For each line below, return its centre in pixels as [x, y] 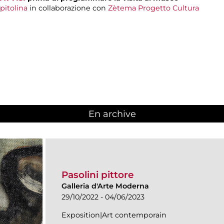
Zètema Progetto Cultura [153, 8]
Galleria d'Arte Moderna [105, 186]
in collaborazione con [68, 8]
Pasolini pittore [98, 174]
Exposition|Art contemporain [114, 215]
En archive [112, 114]
